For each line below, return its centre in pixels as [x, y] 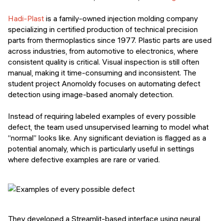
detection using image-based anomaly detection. [91, 94]
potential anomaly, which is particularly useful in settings [101, 149]
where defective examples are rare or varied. [84, 160]
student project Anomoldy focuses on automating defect [104, 84]
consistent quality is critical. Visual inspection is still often [104, 62]
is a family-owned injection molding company [121, 18]
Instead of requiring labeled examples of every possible [102, 116]
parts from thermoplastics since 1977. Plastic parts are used [110, 40]
